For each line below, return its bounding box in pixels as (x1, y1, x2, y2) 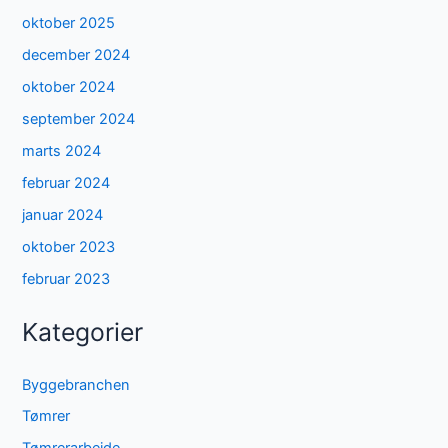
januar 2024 (22, 206, 104, 225)
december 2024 (22, 46, 131, 65)
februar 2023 (22, 269, 111, 288)
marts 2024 (22, 142, 102, 161)
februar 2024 (22, 174, 111, 193)
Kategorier (22, 317, 144, 348)
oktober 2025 (22, 14, 116, 33)
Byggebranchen (22, 375, 131, 394)
